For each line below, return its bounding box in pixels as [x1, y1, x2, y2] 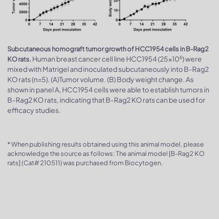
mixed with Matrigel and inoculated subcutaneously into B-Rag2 [7, 65, 209, 74]
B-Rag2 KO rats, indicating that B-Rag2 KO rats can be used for [7, 95, 205, 105]
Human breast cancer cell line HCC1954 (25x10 [31, 54, 179, 64]
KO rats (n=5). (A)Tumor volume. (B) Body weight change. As [7, 75, 194, 84]
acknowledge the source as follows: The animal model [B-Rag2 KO [7, 150, 204, 158]
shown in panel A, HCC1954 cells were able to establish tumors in [7, 85, 209, 94]
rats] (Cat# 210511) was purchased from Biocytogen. [7, 159, 163, 167]
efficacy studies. [7, 106, 61, 115]
